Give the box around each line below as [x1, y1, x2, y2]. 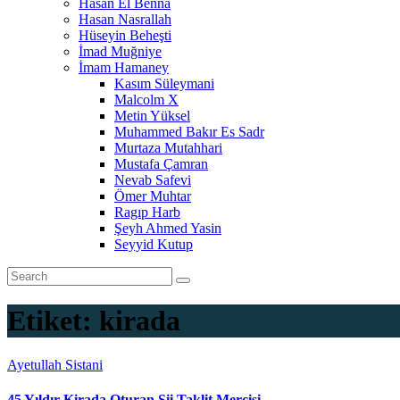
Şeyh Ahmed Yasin [114, 221, 221, 236]
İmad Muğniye [79, 44, 162, 59]
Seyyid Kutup [114, 237, 193, 252]
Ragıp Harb [114, 204, 180, 220]
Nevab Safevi [114, 172, 191, 187]
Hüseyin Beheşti [79, 28, 171, 43]
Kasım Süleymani [114, 76, 214, 91]
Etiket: [7, 304, 99, 337]
